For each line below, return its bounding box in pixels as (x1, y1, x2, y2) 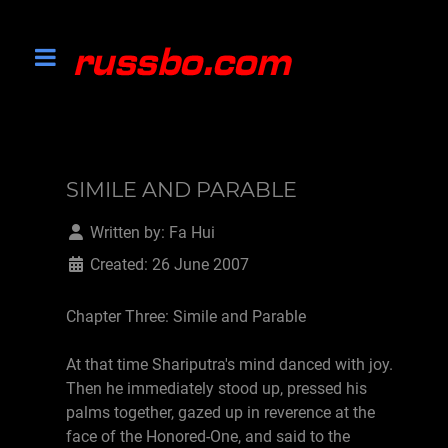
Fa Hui (169, 223, 215, 242)
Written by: (86, 223, 169, 242)
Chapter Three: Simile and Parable (66, 307, 306, 326)
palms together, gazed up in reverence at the (66, 403, 375, 422)
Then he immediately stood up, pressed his (66, 379, 367, 398)
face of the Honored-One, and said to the (66, 427, 350, 446)
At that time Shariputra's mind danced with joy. (66, 355, 393, 374)
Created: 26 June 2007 (90, 255, 249, 274)
